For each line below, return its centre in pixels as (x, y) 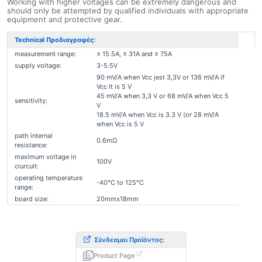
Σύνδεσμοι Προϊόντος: (129, 240)
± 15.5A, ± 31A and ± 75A (134, 54)
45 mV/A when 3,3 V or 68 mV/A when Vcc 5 (163, 96)
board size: (32, 199)
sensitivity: (31, 101)
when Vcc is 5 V (120, 124)
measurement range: (45, 54)
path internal (34, 136)
